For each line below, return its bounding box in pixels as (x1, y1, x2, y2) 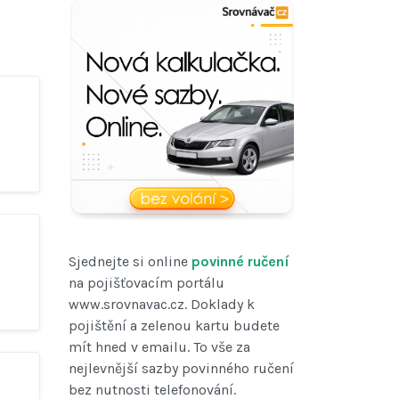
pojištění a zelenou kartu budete (69, 317, 280, 335)
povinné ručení (188, 253, 289, 271)
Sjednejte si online (69, 253, 188, 271)
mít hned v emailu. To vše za (69, 338, 250, 356)
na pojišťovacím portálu (69, 274, 224, 292)
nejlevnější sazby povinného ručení (69, 360, 294, 378)
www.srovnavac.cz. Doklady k (69, 296, 255, 313)
